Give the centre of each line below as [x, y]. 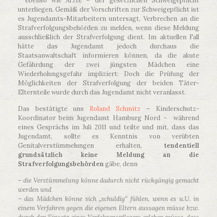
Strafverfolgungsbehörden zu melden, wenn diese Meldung [108, 28]
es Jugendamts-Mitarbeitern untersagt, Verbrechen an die [108, 19]
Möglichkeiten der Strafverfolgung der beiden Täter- [108, 83]
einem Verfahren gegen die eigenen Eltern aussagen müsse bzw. [108, 208]
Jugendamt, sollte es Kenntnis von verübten [108, 136]
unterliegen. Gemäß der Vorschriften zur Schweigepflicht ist [108, 9]
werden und [34, 190]
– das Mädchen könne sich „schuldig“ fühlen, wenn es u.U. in [108, 199]
